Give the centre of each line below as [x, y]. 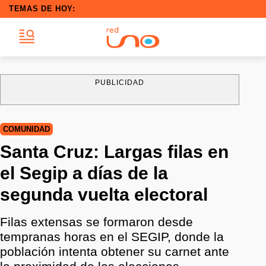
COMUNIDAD [26, 129]
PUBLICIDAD [120, 83]
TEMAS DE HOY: [42, 9]
